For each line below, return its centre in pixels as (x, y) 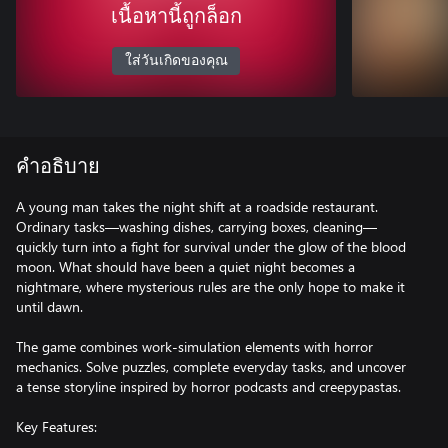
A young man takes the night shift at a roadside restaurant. (197, 206)
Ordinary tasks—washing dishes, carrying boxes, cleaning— (196, 226)
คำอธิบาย (58, 167)
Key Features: (56, 426)
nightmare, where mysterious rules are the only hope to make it (210, 286)
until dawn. (49, 306)
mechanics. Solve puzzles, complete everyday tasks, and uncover (211, 366)
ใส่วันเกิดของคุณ (176, 61)
